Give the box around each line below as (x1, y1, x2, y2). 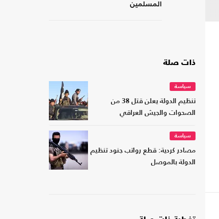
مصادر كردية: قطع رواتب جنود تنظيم (90, 148, 196, 154)
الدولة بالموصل (151, 159, 196, 166)
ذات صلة (163, 59, 196, 67)
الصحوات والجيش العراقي (120, 110, 196, 117)
